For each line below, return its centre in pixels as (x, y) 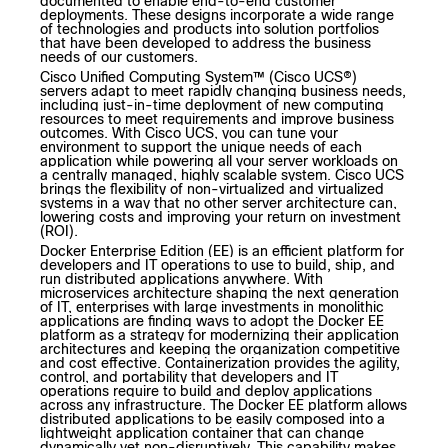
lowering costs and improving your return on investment (220, 217)
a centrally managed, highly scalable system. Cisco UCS (222, 175)
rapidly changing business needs (295, 91)
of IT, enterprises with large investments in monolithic (212, 307)
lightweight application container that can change (202, 433)
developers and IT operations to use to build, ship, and (217, 265)
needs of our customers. (119, 57)
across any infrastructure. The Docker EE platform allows (223, 405)
